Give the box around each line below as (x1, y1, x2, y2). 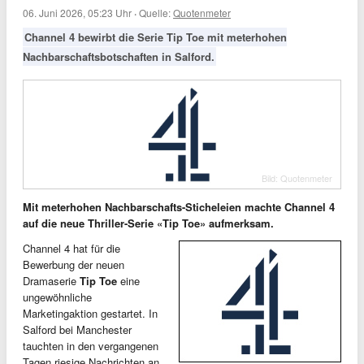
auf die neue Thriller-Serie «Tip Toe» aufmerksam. (23, 214, 274, 231)
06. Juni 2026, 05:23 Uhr (23, 6, 132, 19)
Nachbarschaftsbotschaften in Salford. (23, 49, 214, 64)
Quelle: (139, 6, 173, 19)
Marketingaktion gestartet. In (23, 305, 158, 321)
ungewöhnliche (23, 288, 92, 305)
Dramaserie (23, 272, 80, 288)
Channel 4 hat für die (23, 240, 120, 256)
